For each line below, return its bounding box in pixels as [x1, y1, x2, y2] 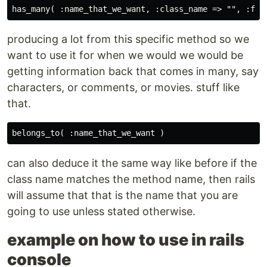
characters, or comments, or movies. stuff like [7, 81, 240, 94]
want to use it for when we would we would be [7, 49, 243, 61]
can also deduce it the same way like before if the [7, 157, 257, 169]
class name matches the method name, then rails [7, 173, 255, 185]
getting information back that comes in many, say [7, 65, 259, 77]
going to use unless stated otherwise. [7, 205, 195, 218]
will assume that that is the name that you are [7, 189, 238, 201]
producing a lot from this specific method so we [7, 33, 249, 45]
